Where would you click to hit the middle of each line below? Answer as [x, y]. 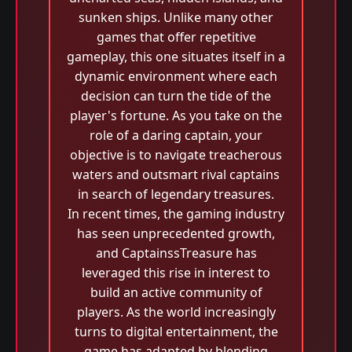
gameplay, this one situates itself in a [176, 57]
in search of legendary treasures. [176, 194]
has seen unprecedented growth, [176, 233]
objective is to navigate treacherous [176, 155]
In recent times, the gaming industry [176, 214]
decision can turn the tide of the [176, 96]
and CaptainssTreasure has [176, 253]
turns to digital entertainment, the [176, 332]
